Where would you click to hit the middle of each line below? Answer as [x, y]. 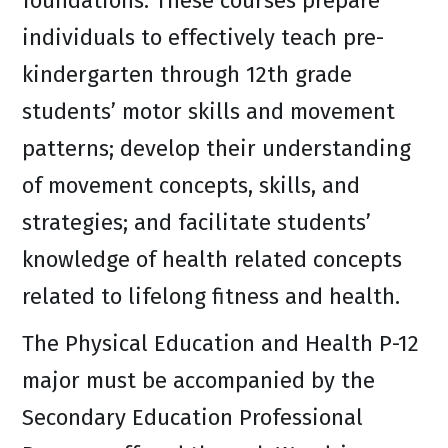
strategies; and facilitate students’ [196, 222]
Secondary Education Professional [192, 417]
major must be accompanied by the [198, 380]
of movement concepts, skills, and [191, 185]
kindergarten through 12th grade [187, 74]
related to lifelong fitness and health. [211, 296]
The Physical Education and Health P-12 [220, 343]
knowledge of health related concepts [212, 259]
